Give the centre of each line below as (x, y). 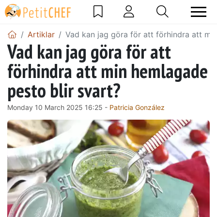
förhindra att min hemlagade (108, 70)
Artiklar (41, 34)
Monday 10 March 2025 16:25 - (58, 107)
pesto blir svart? (64, 90)
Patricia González (137, 107)
